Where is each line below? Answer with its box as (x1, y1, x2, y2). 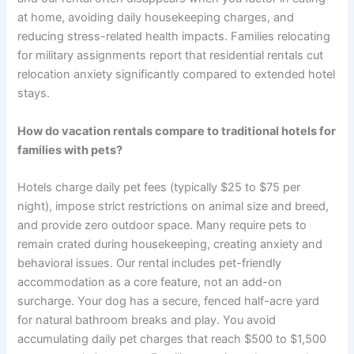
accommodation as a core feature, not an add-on (17, 274, 283, 289)
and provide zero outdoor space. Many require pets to (17, 217, 307, 232)
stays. (17, 86, 51, 101)
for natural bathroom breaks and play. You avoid (17, 312, 277, 327)
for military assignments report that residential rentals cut (17, 48, 324, 63)
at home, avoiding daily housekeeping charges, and (17, 10, 295, 25)
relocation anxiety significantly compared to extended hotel (17, 67, 336, 82)
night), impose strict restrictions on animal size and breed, (17, 198, 330, 213)
